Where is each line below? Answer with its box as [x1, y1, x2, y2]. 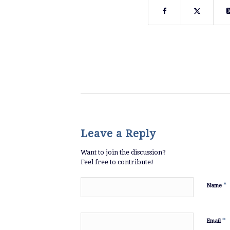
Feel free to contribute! [81, 158, 154, 166]
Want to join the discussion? [81, 148, 166, 156]
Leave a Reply [81, 127, 156, 140]
